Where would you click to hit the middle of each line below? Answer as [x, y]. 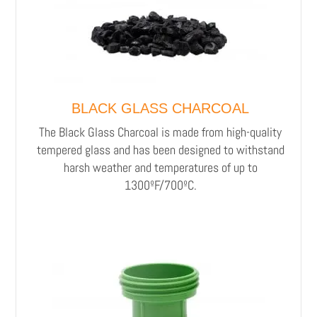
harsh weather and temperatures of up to [160, 167]
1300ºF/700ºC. [160, 185]
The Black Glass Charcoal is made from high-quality [160, 132]
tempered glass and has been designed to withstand [160, 149]
